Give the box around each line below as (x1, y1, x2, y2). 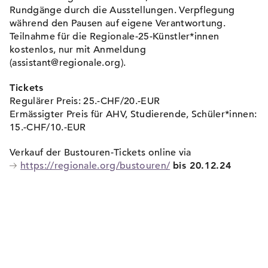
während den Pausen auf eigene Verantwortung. (10, 17, 226, 29)
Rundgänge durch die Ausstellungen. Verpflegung (10, 4, 235, 16)
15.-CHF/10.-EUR (10, 121, 86, 133)
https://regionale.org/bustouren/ (20, 160, 170, 172)
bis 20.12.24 (172, 160, 232, 171)
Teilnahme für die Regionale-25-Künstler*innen (10, 31, 220, 42)
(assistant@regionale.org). (10, 57, 126, 69)
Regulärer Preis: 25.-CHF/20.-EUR (10, 95, 160, 107)
